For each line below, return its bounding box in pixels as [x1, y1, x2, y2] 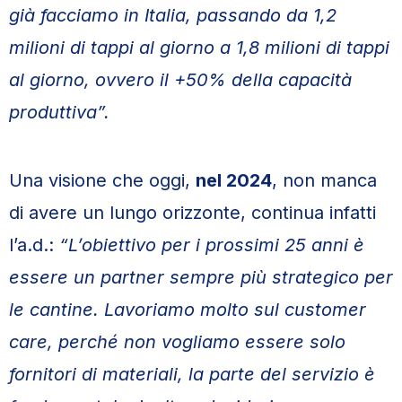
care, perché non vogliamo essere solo [9, 331, 345, 353]
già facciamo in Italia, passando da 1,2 [9, 4, 336, 26]
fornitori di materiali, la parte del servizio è [9, 363, 375, 385]
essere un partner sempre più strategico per [9, 267, 393, 288]
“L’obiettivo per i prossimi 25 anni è [59, 234, 364, 256]
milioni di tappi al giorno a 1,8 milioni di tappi [9, 37, 389, 58]
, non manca [272, 170, 377, 191]
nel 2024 [196, 170, 272, 191]
